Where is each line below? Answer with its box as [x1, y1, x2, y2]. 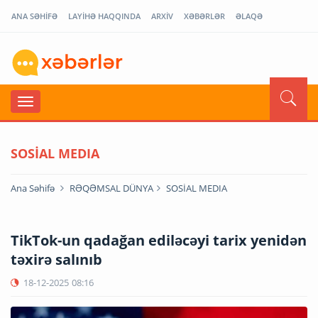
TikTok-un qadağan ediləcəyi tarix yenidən [11, 230, 307, 250]
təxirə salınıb [11, 249, 102, 269]
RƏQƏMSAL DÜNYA [70, 181, 153, 194]
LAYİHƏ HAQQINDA [68, 11, 141, 21]
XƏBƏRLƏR [184, 11, 225, 21]
